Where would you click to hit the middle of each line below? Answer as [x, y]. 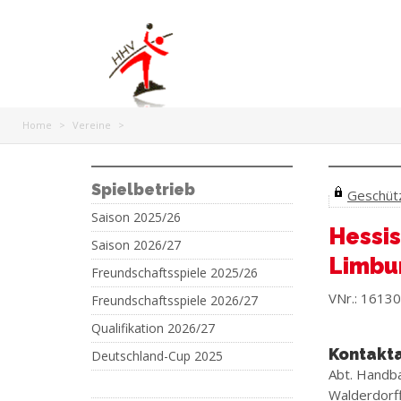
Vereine [92, 125]
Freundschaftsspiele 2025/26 [175, 273]
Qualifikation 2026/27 [153, 328]
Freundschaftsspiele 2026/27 [175, 300]
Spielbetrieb [143, 189]
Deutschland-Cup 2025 [157, 356]
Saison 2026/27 [136, 245]
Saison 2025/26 [136, 217]
